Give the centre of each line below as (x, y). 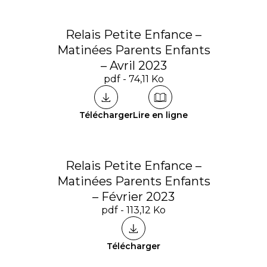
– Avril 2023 (133, 66)
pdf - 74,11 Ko (133, 79)
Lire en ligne (160, 115)
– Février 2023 (133, 197)
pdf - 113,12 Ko (133, 210)
